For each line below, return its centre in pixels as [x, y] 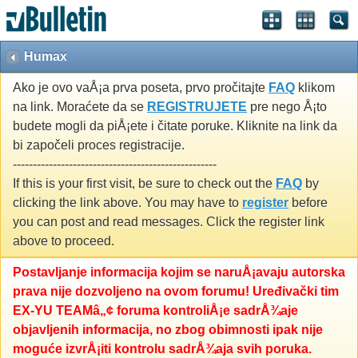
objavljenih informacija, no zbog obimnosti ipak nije [168, 330]
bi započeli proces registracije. [99, 145]
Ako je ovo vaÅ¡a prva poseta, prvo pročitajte [141, 88]
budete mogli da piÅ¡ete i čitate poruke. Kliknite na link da [175, 126]
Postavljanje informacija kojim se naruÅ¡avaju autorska [179, 272]
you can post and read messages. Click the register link [169, 222]
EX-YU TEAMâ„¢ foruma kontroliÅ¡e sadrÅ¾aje [155, 311]
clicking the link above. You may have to [127, 203]
